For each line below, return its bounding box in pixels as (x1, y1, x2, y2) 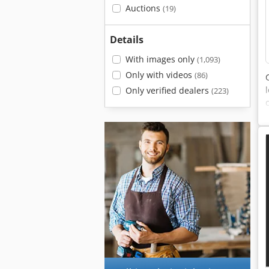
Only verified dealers (125, 85, 211, 96)
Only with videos (125, 69, 195, 80)
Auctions (125, 2, 163, 14)
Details (110, 33, 144, 46)
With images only (125, 53, 197, 65)
